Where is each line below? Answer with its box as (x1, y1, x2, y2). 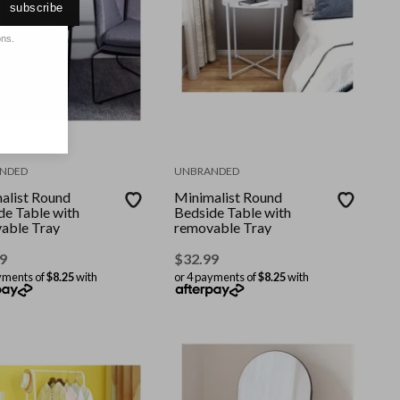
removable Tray (174, 219, 272, 237)
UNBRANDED (174, 164, 240, 179)
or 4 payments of (174, 270, 259, 285)
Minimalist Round (174, 188, 283, 206)
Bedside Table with (174, 204, 292, 221)
